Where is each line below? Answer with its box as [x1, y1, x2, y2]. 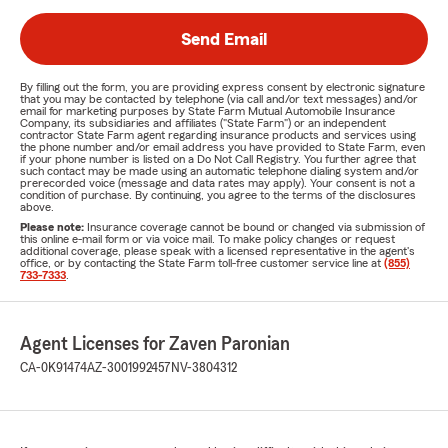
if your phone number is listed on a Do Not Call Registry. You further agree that [20, 153, 416, 165]
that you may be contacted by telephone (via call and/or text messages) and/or [20, 93, 418, 105]
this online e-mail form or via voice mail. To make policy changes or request [20, 233, 395, 245]
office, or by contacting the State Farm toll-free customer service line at [20, 257, 384, 269]
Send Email [181, 30, 267, 48]
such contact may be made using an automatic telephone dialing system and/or [20, 165, 419, 177]
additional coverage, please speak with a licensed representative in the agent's [20, 245, 415, 257]
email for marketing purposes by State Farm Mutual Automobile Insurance [20, 105, 395, 117]
